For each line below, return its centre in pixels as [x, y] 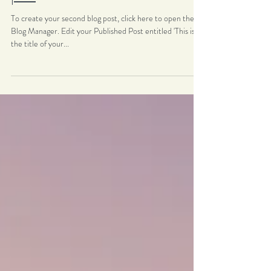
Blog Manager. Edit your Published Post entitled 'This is [36, 55]
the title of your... [40, 68]
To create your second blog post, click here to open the [103, 42]
